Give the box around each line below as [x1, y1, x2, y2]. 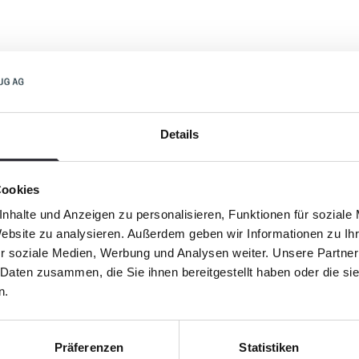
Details [159, 127, 200, 142]
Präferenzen [54, 341, 124, 355]
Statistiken [239, 341, 300, 355]
